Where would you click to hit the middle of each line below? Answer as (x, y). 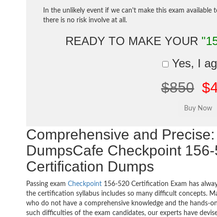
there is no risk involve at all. (85, 20)
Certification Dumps (90, 166)
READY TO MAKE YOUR (133, 41)
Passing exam (47, 184)
